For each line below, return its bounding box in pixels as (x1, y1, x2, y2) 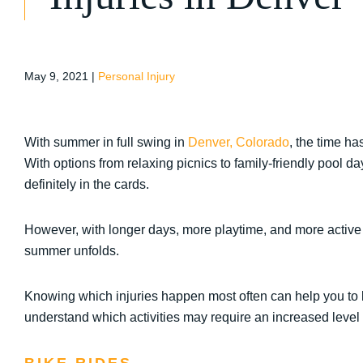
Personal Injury (98, 70, 175, 83)
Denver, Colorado (188, 135, 289, 149)
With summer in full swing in (24, 135, 188, 149)
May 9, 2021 (24, 70, 92, 83)
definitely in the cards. (24, 177, 149, 191)
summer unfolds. (24, 244, 119, 258)
